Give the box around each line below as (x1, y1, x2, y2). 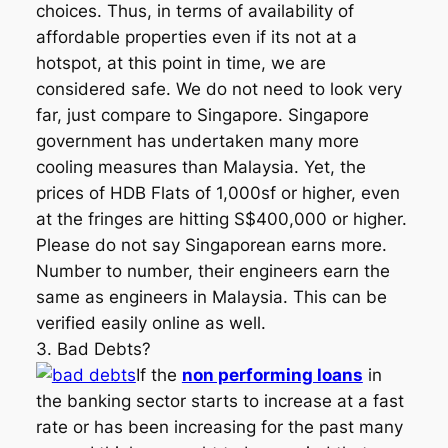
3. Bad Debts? (35, 339, 151, 360)
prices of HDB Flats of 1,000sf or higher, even (35, 183, 400, 204)
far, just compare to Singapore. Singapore (35, 105, 369, 126)
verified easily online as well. (35, 313, 266, 334)
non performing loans (181, 365, 363, 386)
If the (135, 365, 182, 386)
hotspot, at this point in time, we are (35, 53, 326, 74)
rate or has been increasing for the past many (35, 417, 403, 438)
